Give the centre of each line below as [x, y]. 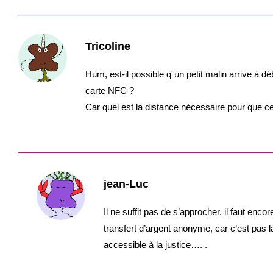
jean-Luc [126, 184]
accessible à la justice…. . [155, 245]
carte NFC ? [110, 90]
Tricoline [108, 46]
